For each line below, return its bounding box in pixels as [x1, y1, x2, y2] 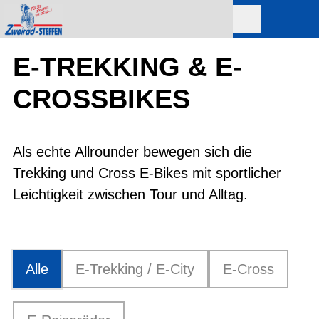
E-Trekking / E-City [75, 261, 194, 277]
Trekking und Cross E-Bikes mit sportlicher [13, 165, 281, 181]
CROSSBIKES [13, 84, 190, 114]
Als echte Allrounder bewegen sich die [13, 144, 252, 159]
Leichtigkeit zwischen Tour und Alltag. [13, 187, 248, 202]
